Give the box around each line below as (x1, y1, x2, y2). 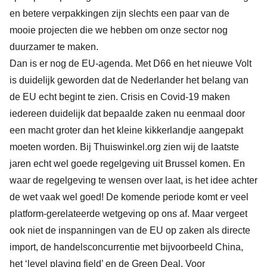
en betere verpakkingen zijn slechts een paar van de (10, 8, 229, 18)
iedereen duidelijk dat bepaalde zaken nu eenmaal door (10, 108, 245, 119)
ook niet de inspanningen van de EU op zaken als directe (10, 225, 250, 235)
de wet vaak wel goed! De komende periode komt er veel (10, 192, 249, 202)
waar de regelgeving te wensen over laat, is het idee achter (10, 175, 257, 185)
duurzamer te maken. (10, 42, 98, 52)
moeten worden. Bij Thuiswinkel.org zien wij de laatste (10, 142, 239, 152)
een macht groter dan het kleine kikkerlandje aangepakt (10, 125, 243, 135)
